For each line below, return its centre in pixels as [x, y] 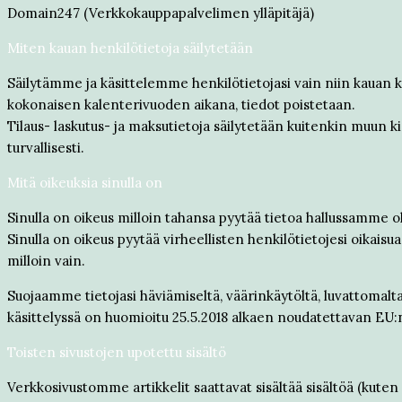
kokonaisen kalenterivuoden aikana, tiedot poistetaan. [183, 105]
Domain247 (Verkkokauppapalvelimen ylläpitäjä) [161, 13]
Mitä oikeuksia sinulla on [85, 183]
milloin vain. [48, 261]
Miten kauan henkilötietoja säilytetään [130, 48]
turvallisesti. [46, 148]
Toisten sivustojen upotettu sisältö [117, 352]
